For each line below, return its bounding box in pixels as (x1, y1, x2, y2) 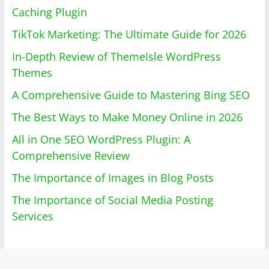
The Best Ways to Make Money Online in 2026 (11, 109, 243, 124)
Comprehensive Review (11, 148, 130, 163)
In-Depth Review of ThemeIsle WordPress (11, 49, 221, 64)
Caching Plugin (11, 4, 87, 19)
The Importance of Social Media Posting (11, 192, 213, 207)
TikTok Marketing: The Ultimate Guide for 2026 (11, 26, 246, 41)
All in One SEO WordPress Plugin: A (11, 131, 190, 147)
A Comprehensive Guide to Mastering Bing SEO (11, 87, 250, 102)
